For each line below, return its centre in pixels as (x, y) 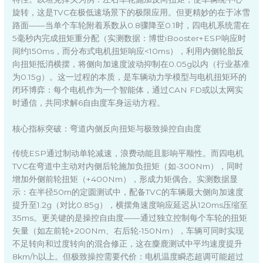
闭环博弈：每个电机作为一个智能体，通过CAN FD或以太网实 (128, 90)
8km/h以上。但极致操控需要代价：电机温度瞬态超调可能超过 (128, 257)
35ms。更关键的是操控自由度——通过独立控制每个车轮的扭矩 (130, 218)
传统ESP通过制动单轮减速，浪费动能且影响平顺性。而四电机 (128, 154)
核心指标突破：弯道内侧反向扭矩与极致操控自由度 (107, 128)
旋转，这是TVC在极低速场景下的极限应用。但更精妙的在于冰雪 (131, 12)
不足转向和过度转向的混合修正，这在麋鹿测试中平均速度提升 (128, 244)
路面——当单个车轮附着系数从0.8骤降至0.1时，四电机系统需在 (131, 25)
